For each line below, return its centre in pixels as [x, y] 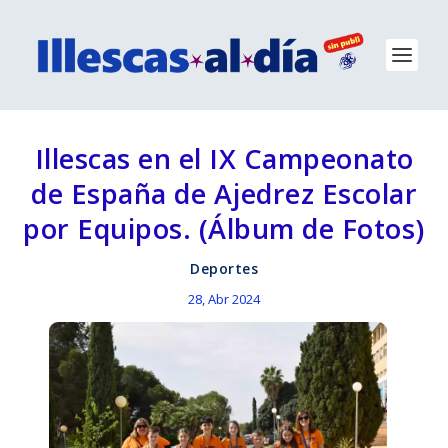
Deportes [224, 268]
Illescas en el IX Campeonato [224, 158]
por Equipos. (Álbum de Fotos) [224, 228]
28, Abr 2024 [224, 299]
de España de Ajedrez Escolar [224, 193]
